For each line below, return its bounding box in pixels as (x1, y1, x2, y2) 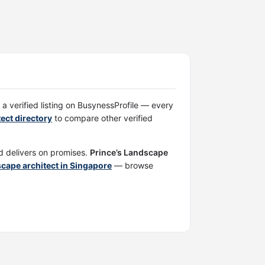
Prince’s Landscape (90, 147, 168, 157)
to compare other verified (52, 113, 153, 123)
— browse (112, 160, 153, 170)
